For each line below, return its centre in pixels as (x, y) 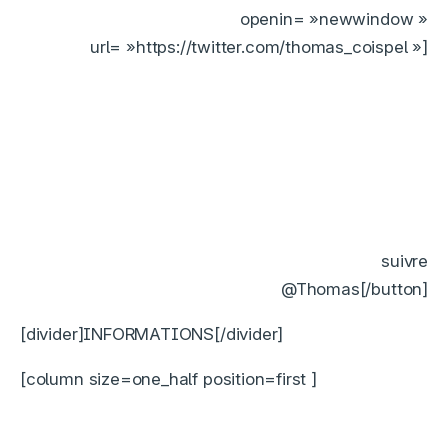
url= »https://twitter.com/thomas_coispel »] (259, 47)
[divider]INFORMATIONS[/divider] (152, 334)
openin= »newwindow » (333, 19)
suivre (404, 261)
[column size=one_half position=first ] (168, 379)
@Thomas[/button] (354, 289)
